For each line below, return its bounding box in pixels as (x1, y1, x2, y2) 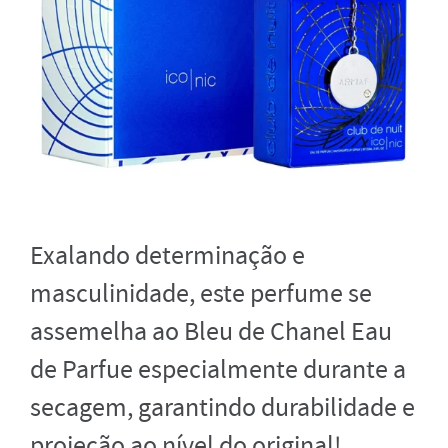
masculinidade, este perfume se (30, 276, 372, 310)
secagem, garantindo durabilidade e (30, 390, 415, 424)
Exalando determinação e (30, 238, 305, 272)
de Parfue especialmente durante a (30, 352, 406, 386)
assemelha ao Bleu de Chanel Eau (30, 314, 392, 348)
